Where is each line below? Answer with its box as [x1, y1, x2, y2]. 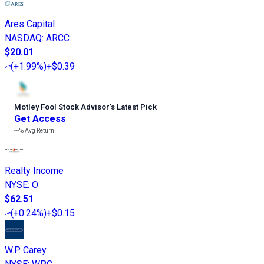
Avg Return [24, 127, 54, 134]
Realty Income [5, 164, 64, 176]
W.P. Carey [5, 244, 47, 256]
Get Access [14, 113, 66, 124]
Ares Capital [5, 18, 55, 29]
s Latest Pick [111, 102, 157, 111]
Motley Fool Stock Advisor [14, 102, 110, 111]
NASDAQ [5, 32, 42, 44]
